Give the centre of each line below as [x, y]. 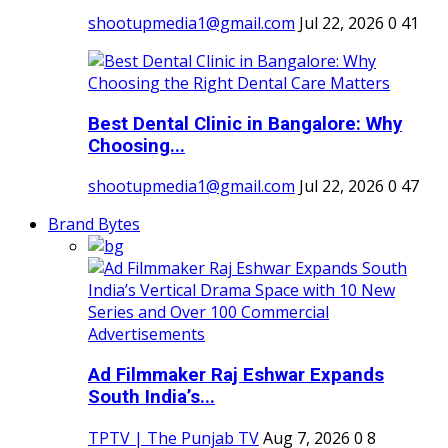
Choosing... [136, 145]
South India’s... [151, 396]
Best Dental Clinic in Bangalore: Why [245, 123]
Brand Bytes [94, 224]
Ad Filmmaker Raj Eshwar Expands [236, 374]
